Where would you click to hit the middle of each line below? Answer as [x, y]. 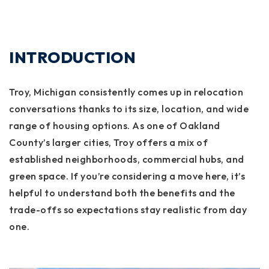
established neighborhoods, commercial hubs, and [127, 159]
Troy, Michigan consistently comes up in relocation [126, 92]
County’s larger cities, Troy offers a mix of [108, 142]
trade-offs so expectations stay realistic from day [128, 210]
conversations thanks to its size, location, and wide [129, 109]
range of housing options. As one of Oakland [115, 125]
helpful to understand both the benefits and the [122, 193]
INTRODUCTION [72, 57]
